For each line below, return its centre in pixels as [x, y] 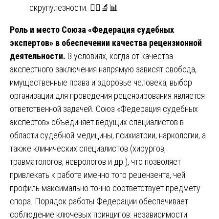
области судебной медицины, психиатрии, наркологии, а [108, 135]
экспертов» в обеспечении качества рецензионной [106, 43]
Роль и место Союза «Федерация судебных [92, 29]
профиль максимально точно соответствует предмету [105, 188]
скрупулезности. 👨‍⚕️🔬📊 [74, 7]
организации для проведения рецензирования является [107, 95]
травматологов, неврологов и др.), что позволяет [95, 161]
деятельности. [38, 56]
